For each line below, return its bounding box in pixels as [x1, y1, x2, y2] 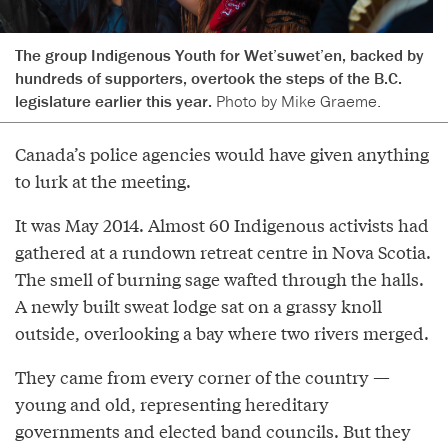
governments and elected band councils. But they [15, 418, 411, 444]
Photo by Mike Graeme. [216, 90, 381, 113]
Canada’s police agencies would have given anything [15, 141, 429, 167]
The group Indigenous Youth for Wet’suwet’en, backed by [15, 44, 424, 67]
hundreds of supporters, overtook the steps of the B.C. [15, 67, 402, 90]
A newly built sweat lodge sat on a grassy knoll [15, 293, 382, 319]
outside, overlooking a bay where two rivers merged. [15, 320, 429, 346]
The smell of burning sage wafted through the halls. [15, 266, 424, 292]
